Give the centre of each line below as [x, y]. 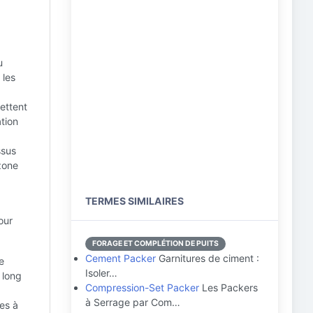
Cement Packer [121, 258]
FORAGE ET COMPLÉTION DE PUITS [155, 243]
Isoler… [101, 273]
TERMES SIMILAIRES [134, 201]
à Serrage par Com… [133, 302]
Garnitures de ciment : [208, 258]
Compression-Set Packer [142, 287]
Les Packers [228, 287]
